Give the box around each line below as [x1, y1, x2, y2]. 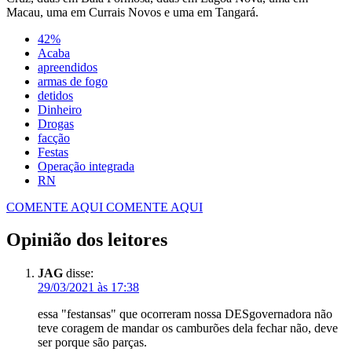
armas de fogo [38, 74, 108, 88]
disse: [66, 266, 93, 280]
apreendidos [38, 60, 97, 74]
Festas [38, 145, 68, 159]
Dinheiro [38, 102, 82, 116]
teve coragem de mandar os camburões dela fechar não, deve [38, 321, 338, 335]
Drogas [38, 116, 74, 130]
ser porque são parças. [38, 335, 147, 350]
